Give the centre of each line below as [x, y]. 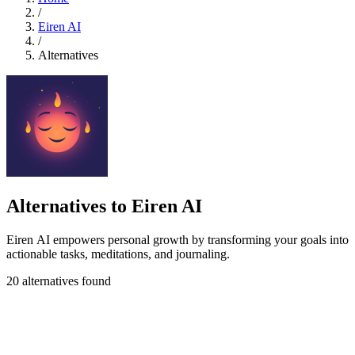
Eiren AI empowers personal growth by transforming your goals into [177, 239]
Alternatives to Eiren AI [104, 206]
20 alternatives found [59, 281]
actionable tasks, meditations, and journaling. [118, 254]
